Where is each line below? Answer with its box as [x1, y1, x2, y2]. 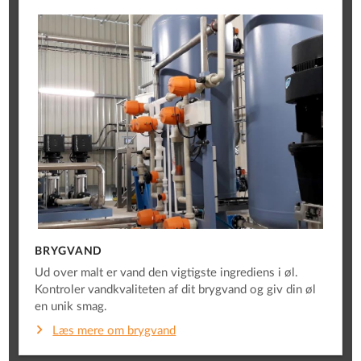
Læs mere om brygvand [52, 324, 176, 337]
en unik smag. [35, 301, 108, 313]
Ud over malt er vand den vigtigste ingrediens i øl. [35, 267, 299, 280]
